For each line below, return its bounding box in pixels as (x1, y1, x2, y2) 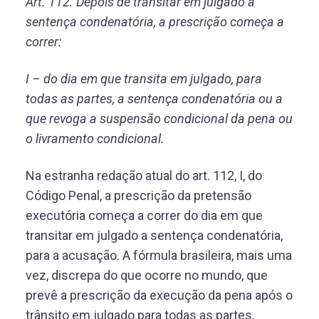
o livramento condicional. (26, 131, 164, 146)
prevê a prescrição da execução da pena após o (26, 288, 293, 303)
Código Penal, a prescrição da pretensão (26, 188, 251, 203)
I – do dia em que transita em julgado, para (26, 71, 262, 86)
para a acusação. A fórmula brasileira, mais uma (26, 248, 292, 263)
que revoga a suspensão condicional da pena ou (26, 111, 293, 126)
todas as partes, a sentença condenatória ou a (26, 91, 283, 106)
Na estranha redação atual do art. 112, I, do (26, 168, 262, 183)
